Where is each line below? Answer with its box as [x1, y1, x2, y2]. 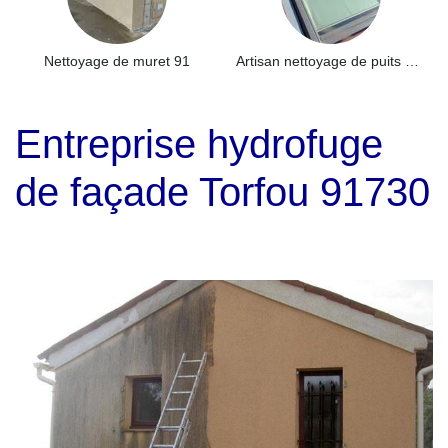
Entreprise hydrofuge [15, 122, 383, 166]
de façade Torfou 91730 [15, 170, 430, 214]
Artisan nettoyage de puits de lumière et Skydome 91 [405, 53, 419, 69]
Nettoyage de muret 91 [44, 53, 190, 69]
